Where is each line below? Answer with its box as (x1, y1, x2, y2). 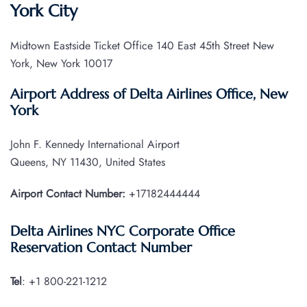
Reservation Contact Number (10, 239, 192, 257)
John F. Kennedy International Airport (10, 136, 180, 153)
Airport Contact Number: (10, 186, 125, 202)
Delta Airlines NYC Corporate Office (10, 223, 235, 241)
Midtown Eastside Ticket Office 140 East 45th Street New (10, 38, 274, 54)
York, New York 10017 (10, 56, 112, 72)
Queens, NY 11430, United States (10, 154, 165, 171)
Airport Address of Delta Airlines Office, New (10, 86, 288, 103)
